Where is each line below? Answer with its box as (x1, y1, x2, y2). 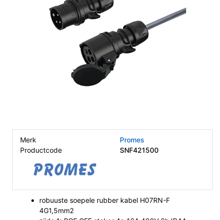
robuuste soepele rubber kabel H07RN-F (39, 196, 170, 204)
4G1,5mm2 (39, 206, 74, 215)
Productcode (20, 146, 62, 154)
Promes (120, 136, 144, 144)
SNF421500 (120, 146, 159, 154)
